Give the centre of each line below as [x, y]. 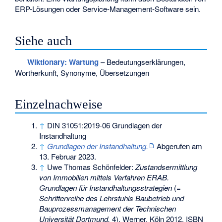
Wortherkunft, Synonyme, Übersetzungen [82, 72]
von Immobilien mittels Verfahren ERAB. [104, 177]
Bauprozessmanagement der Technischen [108, 209]
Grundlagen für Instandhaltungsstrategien [106, 188]
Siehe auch [44, 41]
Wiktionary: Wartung [63, 62]
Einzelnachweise [59, 105]
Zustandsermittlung [166, 167]
